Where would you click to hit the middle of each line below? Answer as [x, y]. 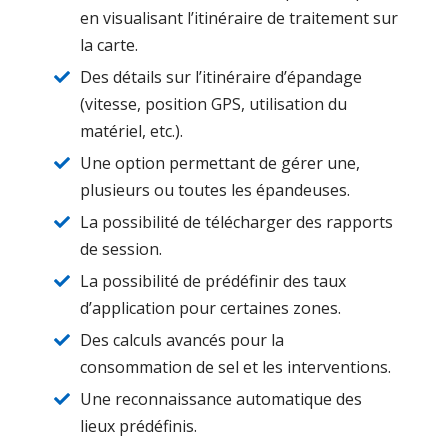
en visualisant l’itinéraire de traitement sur [239, 17]
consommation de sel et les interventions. [235, 366]
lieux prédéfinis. [138, 425]
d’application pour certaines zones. [210, 307]
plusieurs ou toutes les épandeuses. [215, 189]
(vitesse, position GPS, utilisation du [213, 103]
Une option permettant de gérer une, [220, 162]
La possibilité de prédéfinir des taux [213, 280]
